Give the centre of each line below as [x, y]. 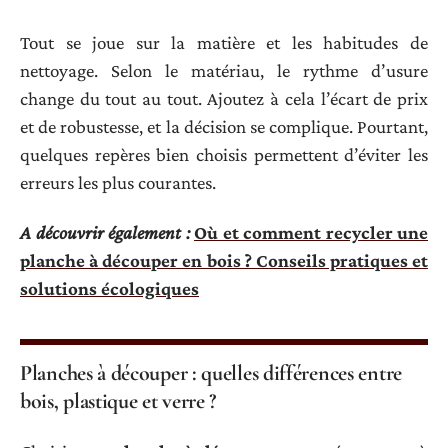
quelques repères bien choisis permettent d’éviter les [224, 154]
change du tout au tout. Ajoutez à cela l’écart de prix [224, 98]
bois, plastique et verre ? [118, 401]
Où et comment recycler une [311, 233]
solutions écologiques [109, 289]
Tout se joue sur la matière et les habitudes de [224, 42]
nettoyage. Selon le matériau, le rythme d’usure [224, 70]
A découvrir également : [105, 233]
